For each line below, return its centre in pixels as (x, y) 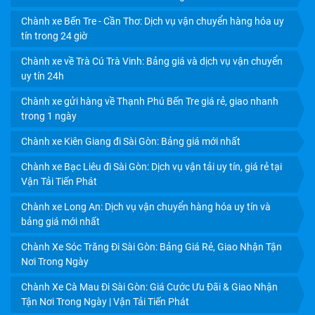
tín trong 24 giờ (54, 36)
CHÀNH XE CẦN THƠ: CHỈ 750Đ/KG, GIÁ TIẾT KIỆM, (72, 70)
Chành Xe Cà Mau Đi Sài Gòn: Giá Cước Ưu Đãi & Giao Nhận (149, 287)
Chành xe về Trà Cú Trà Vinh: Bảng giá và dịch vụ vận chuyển (152, 62)
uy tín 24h (43, 76)
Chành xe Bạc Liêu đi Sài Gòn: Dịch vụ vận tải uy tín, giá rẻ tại (152, 167)
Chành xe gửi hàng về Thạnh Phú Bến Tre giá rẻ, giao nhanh (150, 102)
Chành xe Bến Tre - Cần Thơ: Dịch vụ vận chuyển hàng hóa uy (153, 21)
